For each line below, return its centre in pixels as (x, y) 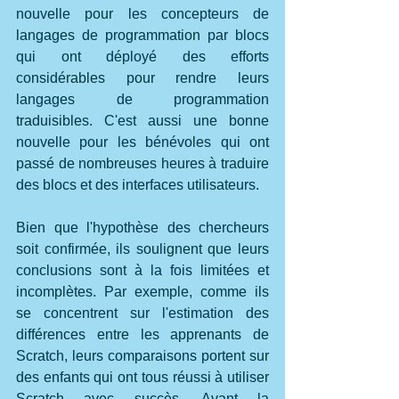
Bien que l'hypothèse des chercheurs (142, 227)
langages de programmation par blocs (142, 35)
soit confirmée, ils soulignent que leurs (142, 248)
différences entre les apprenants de (142, 334)
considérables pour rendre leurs (142, 77)
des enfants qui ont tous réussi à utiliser (142, 377)
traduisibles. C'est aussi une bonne (142, 120)
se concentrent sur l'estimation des (142, 313)
